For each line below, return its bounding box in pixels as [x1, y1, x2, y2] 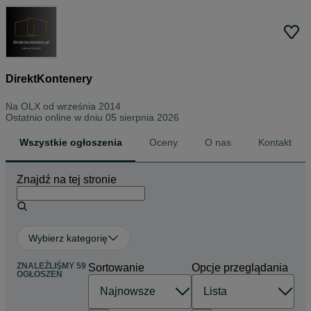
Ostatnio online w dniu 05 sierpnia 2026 [6, 111, 179, 123]
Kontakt [258, 136, 292, 148]
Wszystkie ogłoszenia [19, 136, 122, 148]
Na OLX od [6, 100, 57, 112]
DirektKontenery [6, 73, 92, 85]
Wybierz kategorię [28, 232, 108, 244]
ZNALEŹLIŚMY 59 [17, 260, 86, 271]
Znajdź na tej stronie [17, 173, 117, 185]
